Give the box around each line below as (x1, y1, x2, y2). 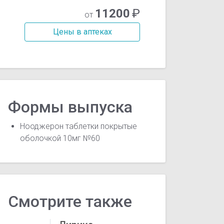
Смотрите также (8, 191, 132, 211)
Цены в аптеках (52, 26, 112, 36)
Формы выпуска (8, 97, 133, 117)
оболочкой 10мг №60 (20, 133, 100, 143)
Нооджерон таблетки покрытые (20, 121, 137, 131)
